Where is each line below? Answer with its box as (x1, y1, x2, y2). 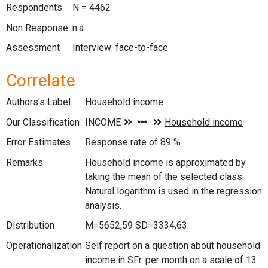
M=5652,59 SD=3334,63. (85, 220, 189, 232)
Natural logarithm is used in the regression (85, 185, 262, 197)
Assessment (6, 42, 60, 54)
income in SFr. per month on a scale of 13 (85, 254, 257, 266)
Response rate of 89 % (85, 136, 181, 148)
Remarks (6, 156, 43, 168)
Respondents (6, 2, 62, 14)
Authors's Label (6, 96, 71, 108)
